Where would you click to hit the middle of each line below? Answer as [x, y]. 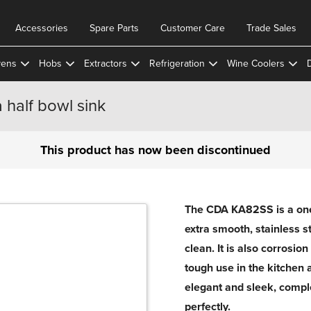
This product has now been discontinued [155, 150]
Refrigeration [177, 64]
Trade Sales [271, 28]
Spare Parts [114, 28]
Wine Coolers [255, 64]
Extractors [105, 64]
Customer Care [193, 28]
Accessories [42, 28]
